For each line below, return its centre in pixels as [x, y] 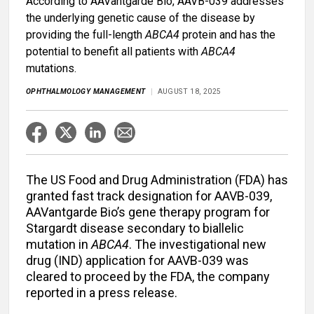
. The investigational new [198, 245]
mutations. [51, 69]
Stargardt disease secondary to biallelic [135, 228]
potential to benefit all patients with [114, 52]
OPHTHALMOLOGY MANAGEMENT [86, 92]
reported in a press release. [102, 293]
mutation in [59, 245]
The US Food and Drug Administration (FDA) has [157, 180]
